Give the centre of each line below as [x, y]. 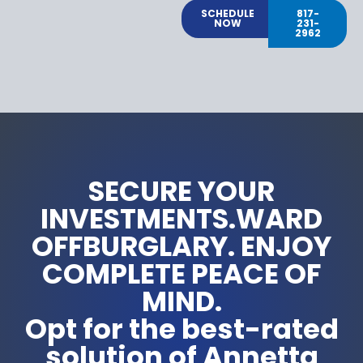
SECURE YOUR [181, 191]
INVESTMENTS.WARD [181, 218]
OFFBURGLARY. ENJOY [181, 246]
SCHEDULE [228, 13]
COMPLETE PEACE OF [181, 273]
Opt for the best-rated [181, 329]
